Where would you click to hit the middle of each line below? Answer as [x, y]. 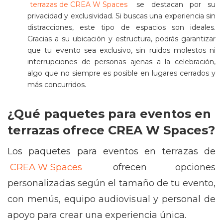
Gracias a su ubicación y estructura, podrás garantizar [121, 39]
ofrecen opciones [150, 167]
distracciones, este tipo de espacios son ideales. [121, 27]
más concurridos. [57, 85]
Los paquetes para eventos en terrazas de [111, 151]
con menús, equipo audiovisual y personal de [111, 199]
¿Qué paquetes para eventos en [109, 114]
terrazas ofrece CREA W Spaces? [111, 130]
